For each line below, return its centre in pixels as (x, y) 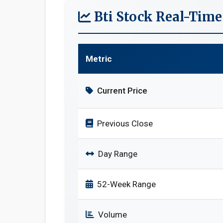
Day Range (118, 154)
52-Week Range (126, 184)
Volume (112, 215)
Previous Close (125, 123)
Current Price (122, 91)
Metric (99, 59)
